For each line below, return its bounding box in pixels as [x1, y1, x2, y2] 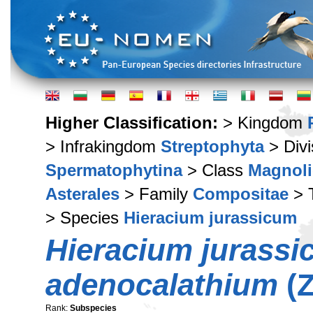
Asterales [45, 184, 119, 203]
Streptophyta [161, 137, 264, 156]
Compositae [193, 184, 289, 203]
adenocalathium [45, 268, 278, 302]
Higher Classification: [45, 113, 223, 132]
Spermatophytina [45, 161, 182, 180]
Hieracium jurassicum [124, 208, 297, 227]
